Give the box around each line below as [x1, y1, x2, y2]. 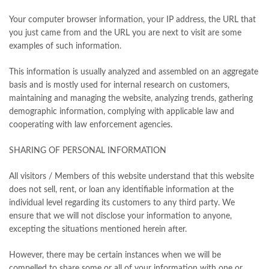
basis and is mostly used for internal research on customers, [9, 81, 229, 90]
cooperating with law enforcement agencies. [9, 121, 172, 130]
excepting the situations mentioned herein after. [9, 225, 187, 234]
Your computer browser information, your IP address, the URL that [9, 16, 256, 25]
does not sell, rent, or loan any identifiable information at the [9, 186, 234, 195]
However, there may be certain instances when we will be [9, 251, 221, 260]
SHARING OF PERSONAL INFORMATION [9, 147, 166, 156]
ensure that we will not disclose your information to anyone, [9, 212, 232, 221]
